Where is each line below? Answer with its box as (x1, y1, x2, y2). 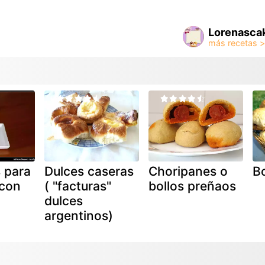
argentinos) (44, 208, 113, 223)
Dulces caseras (44, 163, 134, 179)
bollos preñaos (148, 178, 236, 193)
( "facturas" (44, 178, 111, 193)
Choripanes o (148, 163, 228, 179)
